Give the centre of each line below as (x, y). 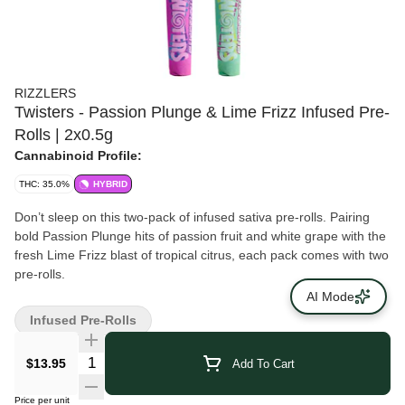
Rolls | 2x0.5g (64, 135)
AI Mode (330, 297)
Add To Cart (263, 363)
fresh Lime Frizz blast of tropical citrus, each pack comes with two (202, 255)
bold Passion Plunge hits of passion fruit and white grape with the (200, 236)
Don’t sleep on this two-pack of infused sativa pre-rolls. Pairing (192, 217)
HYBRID (110, 184)
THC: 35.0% (44, 184)
